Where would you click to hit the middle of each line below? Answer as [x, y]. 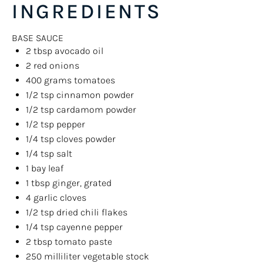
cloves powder [85, 139]
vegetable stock [116, 256]
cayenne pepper [88, 227]
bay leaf [46, 168]
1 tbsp [38, 183]
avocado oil [78, 51]
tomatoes [95, 80]
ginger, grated [81, 183]
